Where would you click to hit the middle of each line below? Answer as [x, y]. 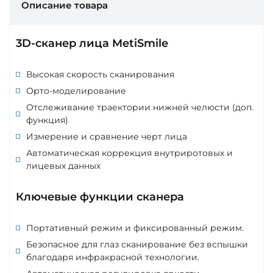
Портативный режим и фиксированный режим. [135, 228]
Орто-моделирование [76, 90]
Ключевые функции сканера [100, 197]
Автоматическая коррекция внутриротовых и [129, 153]
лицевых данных [63, 165]
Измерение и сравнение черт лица [107, 136]
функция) [47, 120]
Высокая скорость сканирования [100, 74]
